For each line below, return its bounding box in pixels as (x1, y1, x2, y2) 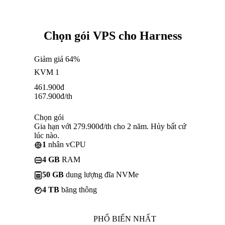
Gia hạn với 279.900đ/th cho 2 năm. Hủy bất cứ (34, 122, 186, 131)
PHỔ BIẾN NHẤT (93, 214, 156, 223)
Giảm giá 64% (34, 54, 80, 63)
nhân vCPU (46, 140, 86, 149)
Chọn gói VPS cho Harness (43, 29, 182, 42)
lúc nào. (34, 131, 59, 140)
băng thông (59, 185, 97, 194)
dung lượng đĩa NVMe (64, 170, 139, 179)
